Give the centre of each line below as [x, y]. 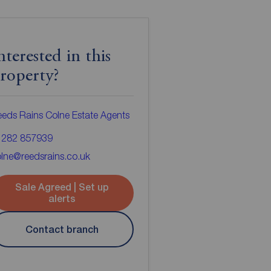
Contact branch [62, 229]
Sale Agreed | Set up [62, 188]
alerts [62, 199]
